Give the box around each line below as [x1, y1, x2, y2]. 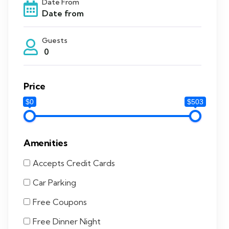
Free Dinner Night [33, 216, 101, 226]
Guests [42, 36, 67, 45]
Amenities [24, 137, 67, 149]
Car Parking [33, 177, 76, 188]
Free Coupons [33, 197, 87, 207]
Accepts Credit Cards [33, 158, 115, 168]
